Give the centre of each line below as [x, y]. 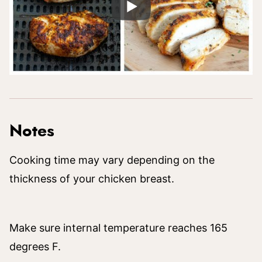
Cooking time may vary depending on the [112, 160]
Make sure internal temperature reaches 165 [118, 227]
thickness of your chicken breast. [93, 178]
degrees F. [37, 246]
